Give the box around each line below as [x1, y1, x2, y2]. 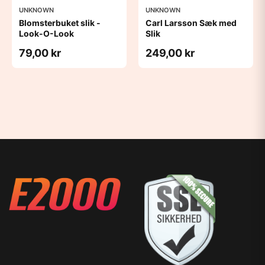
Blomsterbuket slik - [19, 17, 101, 28]
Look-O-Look [19, 28, 74, 38]
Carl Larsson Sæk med [146, 17, 237, 28]
